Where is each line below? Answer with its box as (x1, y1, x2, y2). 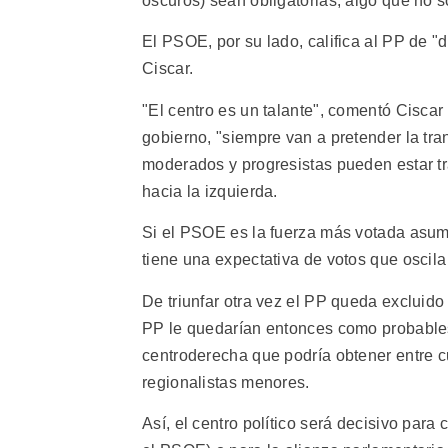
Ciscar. (142, 60, 194, 78)
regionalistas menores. (142, 373, 310, 391)
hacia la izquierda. (142, 182, 278, 200)
